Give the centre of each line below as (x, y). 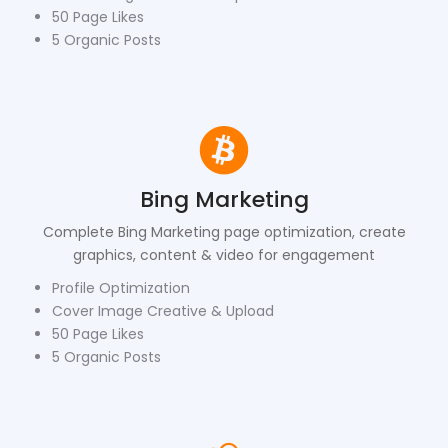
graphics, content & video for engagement (224, 254)
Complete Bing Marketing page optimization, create (224, 231)
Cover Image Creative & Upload (163, 310)
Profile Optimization (121, 287)
